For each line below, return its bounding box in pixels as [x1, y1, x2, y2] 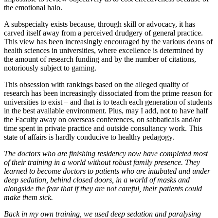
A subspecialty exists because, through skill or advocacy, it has [4, 20, 195, 29]
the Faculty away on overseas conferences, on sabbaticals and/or [4, 115, 201, 124]
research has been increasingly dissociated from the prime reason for [4, 89, 212, 98]
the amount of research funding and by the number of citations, [4, 55, 196, 64]
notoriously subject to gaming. [4, 64, 96, 73]
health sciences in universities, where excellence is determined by [4, 46, 203, 55]
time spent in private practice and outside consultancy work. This [4, 124, 202, 133]
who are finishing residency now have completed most [42, 149, 208, 158]
